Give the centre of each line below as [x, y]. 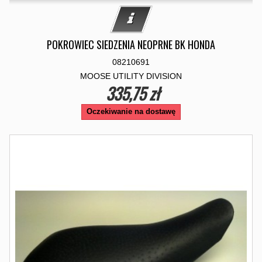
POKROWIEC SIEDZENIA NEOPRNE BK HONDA [131, 44]
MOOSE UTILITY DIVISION [131, 76]
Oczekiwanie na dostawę [131, 111]
